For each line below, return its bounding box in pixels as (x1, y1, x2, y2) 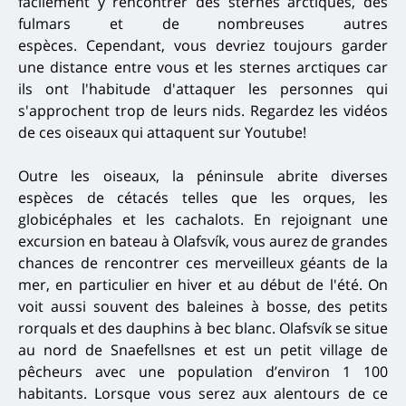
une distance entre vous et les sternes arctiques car (18, 56, 388, 77)
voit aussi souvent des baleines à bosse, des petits (18, 295, 388, 316)
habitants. (18, 382, 87, 403)
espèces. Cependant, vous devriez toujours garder (18, 34, 388, 55)
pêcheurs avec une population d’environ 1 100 (18, 361, 388, 382)
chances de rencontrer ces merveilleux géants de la (18, 252, 388, 273)
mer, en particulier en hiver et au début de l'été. (18, 274, 368, 295)
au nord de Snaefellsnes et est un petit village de (18, 339, 388, 360)
